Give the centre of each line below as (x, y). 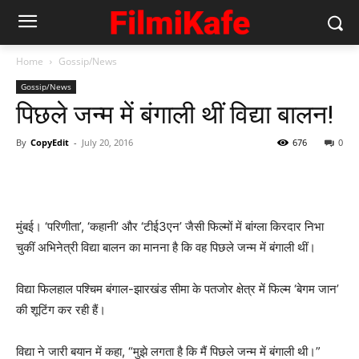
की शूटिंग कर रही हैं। (61, 310)
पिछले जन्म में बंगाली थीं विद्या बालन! (175, 115)
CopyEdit (50, 142)
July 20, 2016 (107, 142)
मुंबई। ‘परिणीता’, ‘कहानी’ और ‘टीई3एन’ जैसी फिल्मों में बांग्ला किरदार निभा (170, 226)
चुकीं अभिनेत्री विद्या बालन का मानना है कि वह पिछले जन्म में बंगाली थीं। (166, 247)
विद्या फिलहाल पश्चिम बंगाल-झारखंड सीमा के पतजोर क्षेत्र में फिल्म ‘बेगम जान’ (177, 289)
